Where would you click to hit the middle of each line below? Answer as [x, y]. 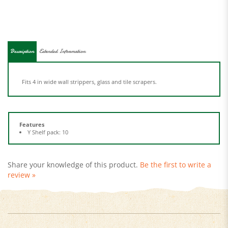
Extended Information [62, 37]
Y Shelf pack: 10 [48, 118]
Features [32, 111]
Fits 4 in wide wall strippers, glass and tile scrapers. [89, 68]
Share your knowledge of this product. [74, 151]
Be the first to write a [176, 151]
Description [22, 37]
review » [22, 161]
